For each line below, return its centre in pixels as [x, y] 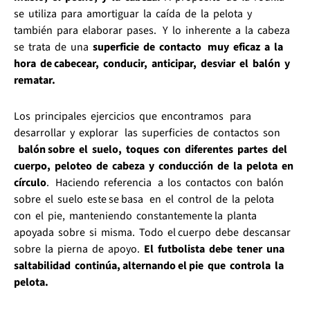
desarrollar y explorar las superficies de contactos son [147, 133]
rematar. [37, 80]
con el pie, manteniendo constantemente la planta [137, 216]
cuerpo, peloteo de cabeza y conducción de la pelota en [155, 166]
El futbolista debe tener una [215, 249]
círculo [30, 182]
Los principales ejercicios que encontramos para [134, 116]
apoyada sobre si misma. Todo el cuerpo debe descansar [153, 232]
